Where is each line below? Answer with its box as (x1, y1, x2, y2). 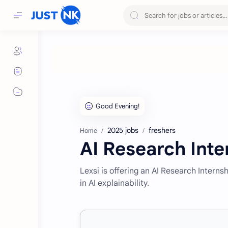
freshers (149, 126, 176, 135)
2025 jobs (107, 126, 138, 135)
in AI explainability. (80, 178, 149, 188)
